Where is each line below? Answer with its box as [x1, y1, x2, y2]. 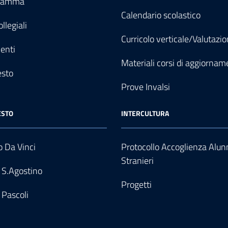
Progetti [121, 178, 152, 191]
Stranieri [121, 154, 154, 167]
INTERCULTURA [121, 108, 169, 119]
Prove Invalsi [121, 80, 170, 94]
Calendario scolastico [121, 8, 201, 22]
